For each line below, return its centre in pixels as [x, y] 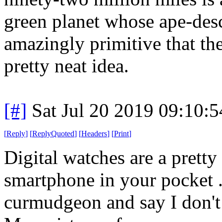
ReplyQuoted [53, 133]
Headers [94, 133]
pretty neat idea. [66, 65]
